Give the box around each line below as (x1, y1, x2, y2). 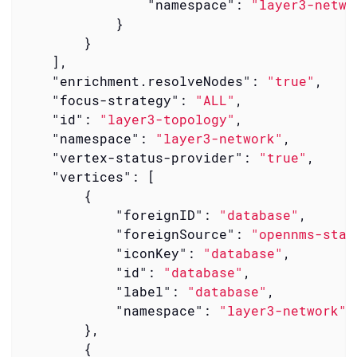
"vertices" (51, 167, 131, 185)
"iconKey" (115, 244, 187, 261)
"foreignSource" (115, 225, 235, 242)
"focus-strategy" (51, 91, 179, 108)
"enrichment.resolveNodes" (51, 72, 251, 89)
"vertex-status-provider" (51, 148, 243, 166)
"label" (115, 282, 171, 300)
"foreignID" (115, 206, 203, 223)
